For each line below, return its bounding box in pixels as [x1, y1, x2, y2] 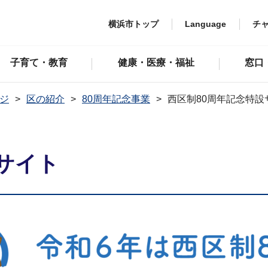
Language [185, 19, 226, 29]
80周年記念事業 [82, 94, 150, 104]
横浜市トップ [108, 19, 159, 29]
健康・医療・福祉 [117, 57, 194, 68]
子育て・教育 [10, 57, 68, 68]
